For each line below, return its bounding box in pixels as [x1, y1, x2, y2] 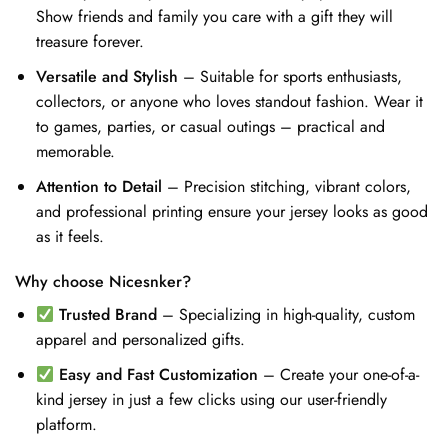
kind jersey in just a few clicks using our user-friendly [35, 387, 387, 411]
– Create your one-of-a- [258, 362, 420, 386]
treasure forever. [35, 30, 144, 54]
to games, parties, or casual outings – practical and [35, 115, 385, 138]
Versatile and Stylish [35, 65, 178, 88]
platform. [35, 412, 97, 436]
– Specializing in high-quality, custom [157, 303, 416, 327]
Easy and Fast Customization [59, 362, 259, 386]
